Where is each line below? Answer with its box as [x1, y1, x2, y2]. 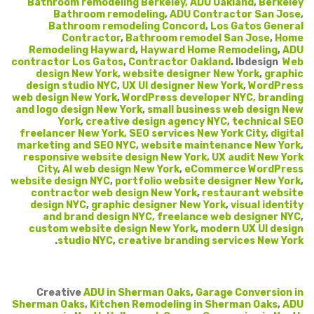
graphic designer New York [89, 198, 226, 211]
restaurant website [202, 186, 303, 199]
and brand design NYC [43, 210, 152, 223]
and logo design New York [15, 103, 142, 116]
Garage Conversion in [196, 286, 303, 299]
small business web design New [147, 103, 303, 116]
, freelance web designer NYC [152, 210, 301, 223]
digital [271, 127, 303, 139]
